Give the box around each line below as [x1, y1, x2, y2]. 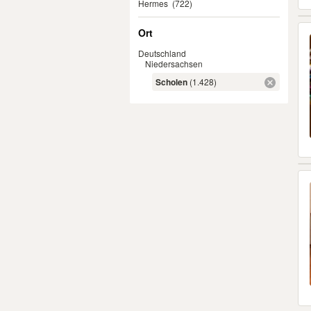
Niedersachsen [145, 58, 203, 69]
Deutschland [138, 47, 186, 59]
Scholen [155, 76, 187, 88]
